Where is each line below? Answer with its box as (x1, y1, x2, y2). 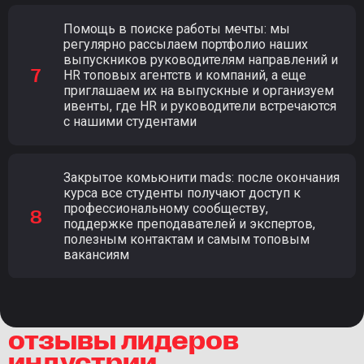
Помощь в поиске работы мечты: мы (63, 20, 290, 37)
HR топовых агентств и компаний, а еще (63, 67, 306, 83)
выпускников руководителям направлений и (63, 51, 338, 67)
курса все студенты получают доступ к (63, 184, 301, 201)
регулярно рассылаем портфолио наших (63, 36, 308, 52)
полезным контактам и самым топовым (63, 231, 310, 247)
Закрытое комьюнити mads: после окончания (63, 169, 340, 185)
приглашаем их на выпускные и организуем (63, 82, 334, 98)
